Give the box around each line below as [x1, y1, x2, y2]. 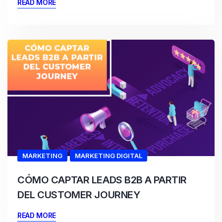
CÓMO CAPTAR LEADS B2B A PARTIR [17, 173, 187, 186]
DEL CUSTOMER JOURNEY [17, 188, 143, 201]
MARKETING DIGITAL [74, 151, 142, 160]
